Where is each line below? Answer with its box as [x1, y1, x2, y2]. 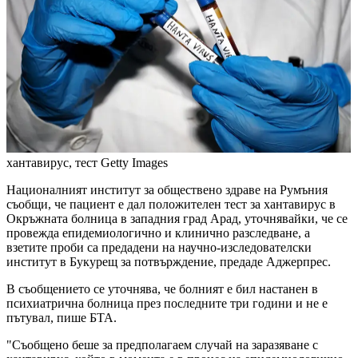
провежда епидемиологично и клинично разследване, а [6, 226, 310, 241]
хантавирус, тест [6, 156, 97, 170]
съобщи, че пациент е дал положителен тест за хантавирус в [6, 197, 336, 212]
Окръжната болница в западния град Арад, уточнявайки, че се [6, 212, 348, 226]
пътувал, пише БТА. [6, 311, 117, 325]
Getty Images [101, 156, 168, 170]
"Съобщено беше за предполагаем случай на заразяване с [6, 338, 318, 352]
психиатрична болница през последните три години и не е [6, 296, 328, 311]
